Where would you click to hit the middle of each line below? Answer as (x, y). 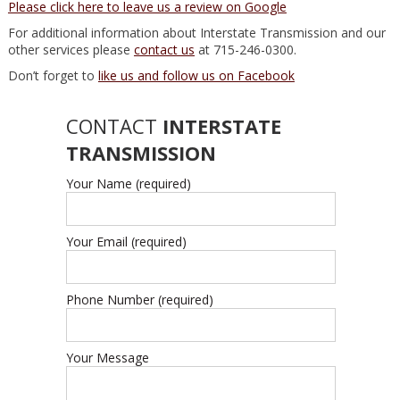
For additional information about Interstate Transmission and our (196, 32)
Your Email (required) (126, 241)
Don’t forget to (53, 75)
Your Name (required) (128, 183)
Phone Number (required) (139, 299)
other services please (71, 49)
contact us (164, 49)
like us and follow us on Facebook (196, 75)
